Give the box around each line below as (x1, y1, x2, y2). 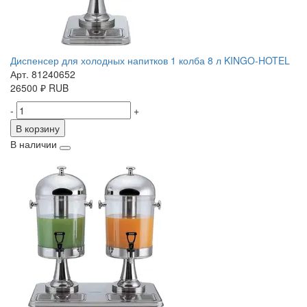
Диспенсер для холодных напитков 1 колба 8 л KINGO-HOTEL (10, 53, 290, 68)
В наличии (10, 137, 57, 151)
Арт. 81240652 (10, 67, 75, 82)
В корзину (16, 121, 60, 136)
